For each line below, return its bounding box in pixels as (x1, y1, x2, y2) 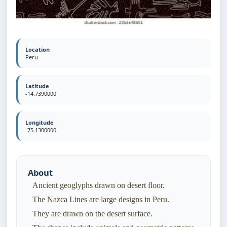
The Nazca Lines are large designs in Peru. (32, 195, 169, 204)
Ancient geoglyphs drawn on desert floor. (32, 181, 165, 190)
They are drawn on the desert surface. (32, 209, 153, 218)
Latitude (25, 82, 49, 90)
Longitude (25, 119, 54, 127)
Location (25, 46, 50, 54)
